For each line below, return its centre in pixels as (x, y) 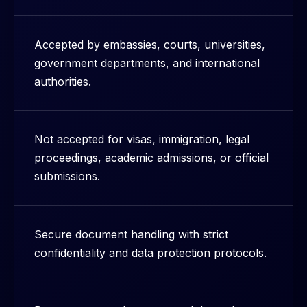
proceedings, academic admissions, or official (151, 158)
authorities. (63, 82)
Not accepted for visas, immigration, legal (142, 139)
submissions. (67, 176)
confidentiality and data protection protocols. (150, 253)
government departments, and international (147, 63)
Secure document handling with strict (131, 235)
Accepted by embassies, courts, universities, (150, 45)
